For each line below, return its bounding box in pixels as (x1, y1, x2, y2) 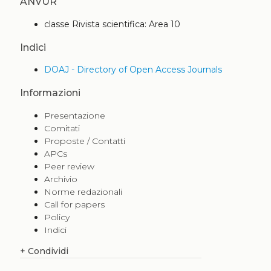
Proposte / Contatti (44, 135, 125, 146)
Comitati (44, 122, 80, 134)
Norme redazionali (44, 186, 122, 197)
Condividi (25, 245, 68, 256)
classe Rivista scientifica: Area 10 (44, 18, 180, 30)
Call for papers (44, 198, 105, 210)
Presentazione (44, 109, 105, 121)
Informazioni (19, 87, 80, 99)
